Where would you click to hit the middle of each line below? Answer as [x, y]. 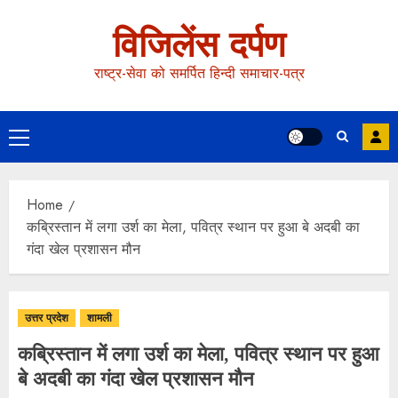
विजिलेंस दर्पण [199, 44]
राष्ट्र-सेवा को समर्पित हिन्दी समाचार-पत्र [199, 73]
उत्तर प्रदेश [47, 318]
